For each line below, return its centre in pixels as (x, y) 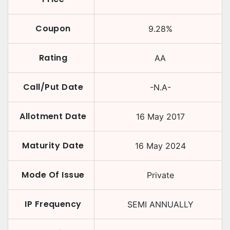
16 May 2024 (160, 146)
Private (160, 175)
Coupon (53, 28)
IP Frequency (53, 204)
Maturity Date (53, 146)
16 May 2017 (160, 117)
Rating (53, 58)
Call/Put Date (53, 87)
